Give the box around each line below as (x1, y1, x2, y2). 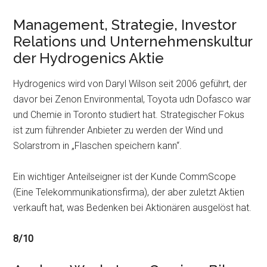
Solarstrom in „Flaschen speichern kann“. (13, 140, 182, 151)
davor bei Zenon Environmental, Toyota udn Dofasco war (13, 94, 252, 105)
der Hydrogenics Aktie (13, 49, 164, 67)
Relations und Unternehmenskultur (13, 33, 253, 50)
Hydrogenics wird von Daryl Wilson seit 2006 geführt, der (13, 78, 247, 89)
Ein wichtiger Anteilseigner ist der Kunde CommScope (13, 171, 237, 182)
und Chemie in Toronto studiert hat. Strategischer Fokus (13, 109, 245, 120)
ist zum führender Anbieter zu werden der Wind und (13, 125, 223, 136)
